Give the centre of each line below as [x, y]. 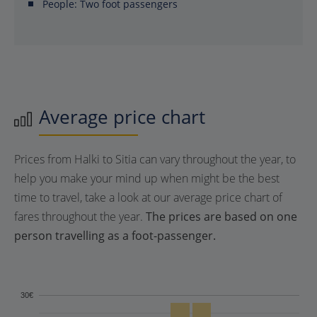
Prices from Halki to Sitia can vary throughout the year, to [155, 159]
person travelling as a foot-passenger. [115, 236]
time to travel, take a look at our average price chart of [148, 197]
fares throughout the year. [80, 217]
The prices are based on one [221, 217]
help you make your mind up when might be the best [147, 178]
